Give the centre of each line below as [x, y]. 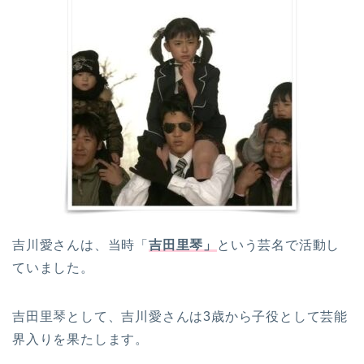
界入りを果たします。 [80, 340]
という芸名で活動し [279, 245]
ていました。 [53, 268]
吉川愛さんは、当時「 [80, 245]
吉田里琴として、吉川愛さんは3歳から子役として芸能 [180, 317]
